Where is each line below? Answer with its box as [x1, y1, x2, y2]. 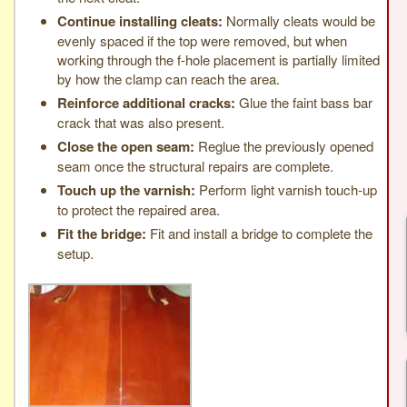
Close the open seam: [57, 135, 194, 156]
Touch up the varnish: [57, 179, 195, 200]
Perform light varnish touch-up [195, 179, 377, 199]
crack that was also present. [57, 112, 224, 132]
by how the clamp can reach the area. [57, 68, 280, 88]
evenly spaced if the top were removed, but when [57, 30, 347, 50]
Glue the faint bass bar [235, 92, 372, 112]
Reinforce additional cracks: [57, 92, 235, 113]
